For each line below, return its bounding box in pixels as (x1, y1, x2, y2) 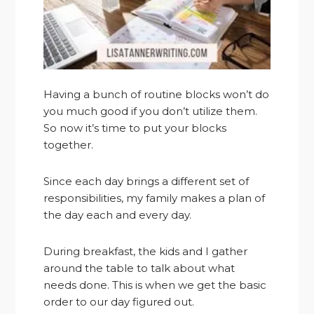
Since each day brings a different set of (43, 174, 250, 188)
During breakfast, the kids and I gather (43, 244, 248, 258)
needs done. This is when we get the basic (43, 278, 267, 292)
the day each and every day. (43, 207, 192, 221)
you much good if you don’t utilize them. (43, 104, 258, 118)
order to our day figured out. (43, 294, 195, 308)
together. (43, 137, 94, 151)
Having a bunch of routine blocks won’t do (43, 87, 270, 101)
